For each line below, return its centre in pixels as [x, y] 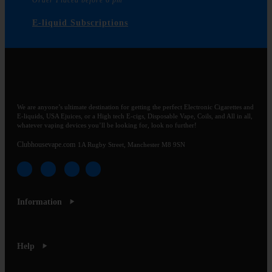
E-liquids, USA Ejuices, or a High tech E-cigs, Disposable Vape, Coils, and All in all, [135, 117]
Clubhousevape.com [46, 145]
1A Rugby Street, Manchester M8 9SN [131, 145]
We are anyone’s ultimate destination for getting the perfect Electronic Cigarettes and [135, 107]
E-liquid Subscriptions [80, 22]
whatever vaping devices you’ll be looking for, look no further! [107, 126]
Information [39, 202]
